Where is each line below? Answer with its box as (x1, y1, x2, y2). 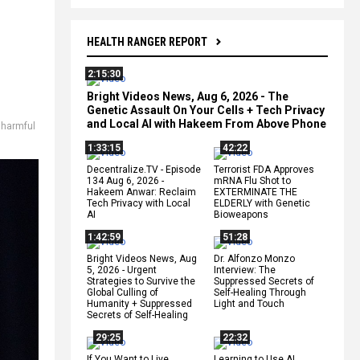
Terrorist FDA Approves (214, 163, 314, 175)
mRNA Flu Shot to (214, 174, 291, 186)
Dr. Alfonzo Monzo (214, 252, 295, 264)
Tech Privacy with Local (87, 197, 190, 209)
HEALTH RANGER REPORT (87, 35, 207, 48)
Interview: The (214, 264, 276, 276)
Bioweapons (214, 208, 268, 220)
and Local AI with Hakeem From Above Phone (87, 117, 326, 130)
